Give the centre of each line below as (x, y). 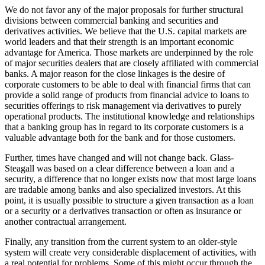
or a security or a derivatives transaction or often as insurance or (123, 211)
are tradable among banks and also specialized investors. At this (123, 189)
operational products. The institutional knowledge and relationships (130, 116)
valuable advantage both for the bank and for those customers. (121, 137)
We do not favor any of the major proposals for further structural (124, 9)
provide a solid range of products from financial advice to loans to (127, 95)
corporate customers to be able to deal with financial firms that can (128, 84)
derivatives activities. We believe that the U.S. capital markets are (126, 31)
